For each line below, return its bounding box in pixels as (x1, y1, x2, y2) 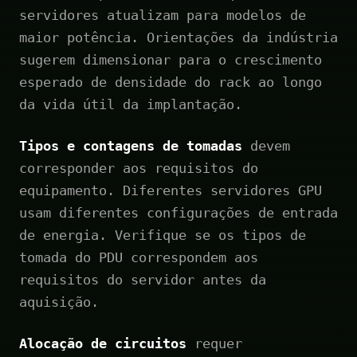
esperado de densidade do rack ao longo (19, 73, 322, 90)
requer (186, 335, 242, 351)
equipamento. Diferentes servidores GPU (19, 182, 322, 198)
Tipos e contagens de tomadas (19, 137, 242, 154)
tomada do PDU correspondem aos (19, 249, 258, 265)
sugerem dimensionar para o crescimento (19, 51, 322, 68)
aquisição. (19, 293, 99, 310)
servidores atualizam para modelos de (19, 6, 306, 23)
